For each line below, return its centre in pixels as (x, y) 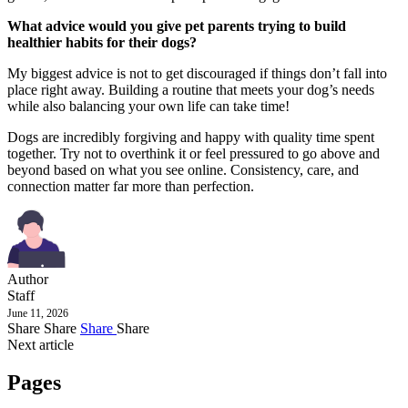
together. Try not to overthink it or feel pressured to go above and (194, 153)
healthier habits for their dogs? (102, 42)
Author (28, 279)
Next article (41, 344)
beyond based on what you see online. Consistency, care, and (183, 169)
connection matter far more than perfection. (131, 186)
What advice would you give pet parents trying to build (177, 25)
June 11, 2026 (38, 313)
